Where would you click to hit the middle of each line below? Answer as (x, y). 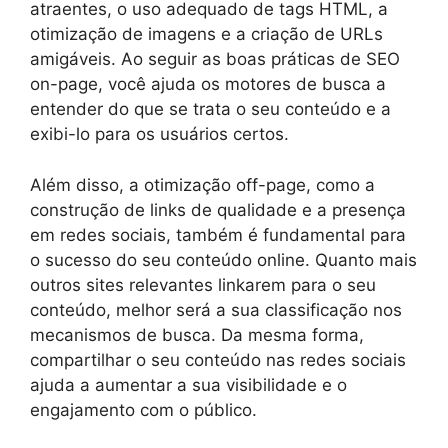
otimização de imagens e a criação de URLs (206, 34)
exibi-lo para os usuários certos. (159, 134)
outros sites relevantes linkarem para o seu (203, 284)
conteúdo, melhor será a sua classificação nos (216, 309)
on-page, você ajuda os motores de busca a (208, 84)
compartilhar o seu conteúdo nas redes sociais (218, 359)
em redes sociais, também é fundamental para (218, 234)
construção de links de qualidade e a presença (218, 209)
